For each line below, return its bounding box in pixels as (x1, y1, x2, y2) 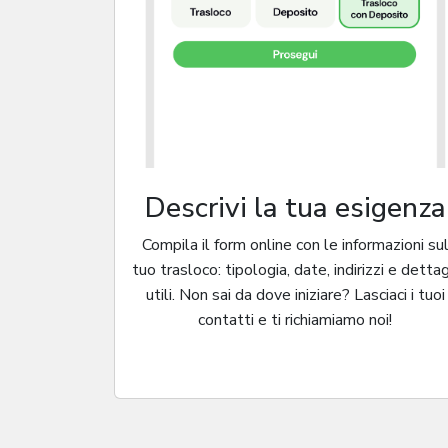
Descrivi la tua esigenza (144, 188, 446, 227)
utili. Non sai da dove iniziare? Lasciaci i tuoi (145, 283, 445, 306)
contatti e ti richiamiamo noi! (198, 308, 393, 331)
